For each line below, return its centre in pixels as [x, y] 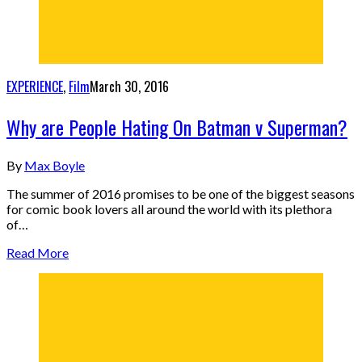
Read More [38, 252]
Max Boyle [55, 165]
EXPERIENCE [35, 87]
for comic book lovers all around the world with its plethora [169, 208]
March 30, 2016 [129, 87]
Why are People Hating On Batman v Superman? [177, 127]
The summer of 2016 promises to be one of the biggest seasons [181, 193]
